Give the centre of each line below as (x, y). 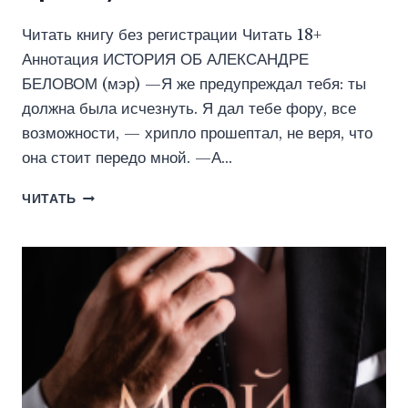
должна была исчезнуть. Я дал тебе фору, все (189, 109)
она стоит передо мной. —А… (127, 158)
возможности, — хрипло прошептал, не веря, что (197, 134)
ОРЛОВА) (108, 291)
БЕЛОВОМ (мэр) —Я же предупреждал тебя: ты (194, 85)
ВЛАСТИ (106, 253)
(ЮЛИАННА (115, 272)
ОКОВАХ (106, 215)
